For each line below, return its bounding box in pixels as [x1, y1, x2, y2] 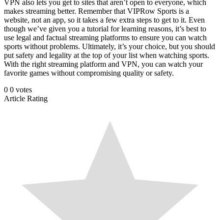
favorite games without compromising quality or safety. [4, 68, 174, 77]
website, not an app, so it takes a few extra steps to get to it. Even [4, 15, 205, 24]
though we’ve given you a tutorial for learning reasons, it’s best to [4, 24, 206, 33]
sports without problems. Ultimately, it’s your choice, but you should [4, 42, 215, 51]
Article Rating [4, 94, 48, 103]
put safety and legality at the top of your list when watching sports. [4, 51, 209, 59]
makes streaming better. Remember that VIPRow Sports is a [4, 6, 189, 15]
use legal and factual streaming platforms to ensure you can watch [4, 33, 207, 42]
